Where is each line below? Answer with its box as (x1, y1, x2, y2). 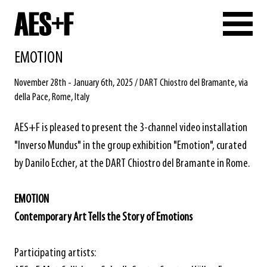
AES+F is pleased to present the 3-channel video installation (14, 122, 247, 134)
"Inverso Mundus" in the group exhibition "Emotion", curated (14, 140, 247, 152)
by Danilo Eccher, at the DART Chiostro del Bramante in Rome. (14, 158, 250, 170)
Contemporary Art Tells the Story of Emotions (14, 212, 193, 223)
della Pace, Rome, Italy (14, 92, 89, 103)
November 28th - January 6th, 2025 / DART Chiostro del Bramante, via (14, 77, 248, 89)
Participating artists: (14, 247, 96, 259)
